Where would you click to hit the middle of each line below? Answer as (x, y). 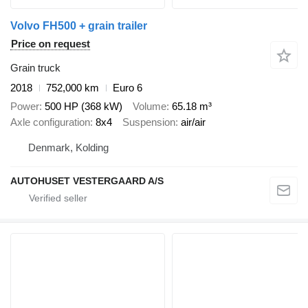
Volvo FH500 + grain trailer (79, 26)
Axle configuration (50, 122)
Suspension (149, 122)
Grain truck (35, 68)
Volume (150, 106)
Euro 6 (128, 88)
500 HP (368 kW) (84, 106)
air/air (193, 122)
